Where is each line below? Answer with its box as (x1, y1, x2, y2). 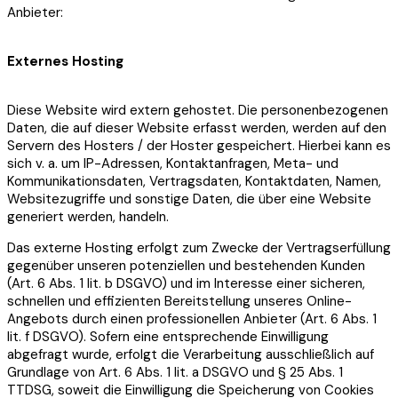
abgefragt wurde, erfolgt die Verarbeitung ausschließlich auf (7, 345, 374, 363)
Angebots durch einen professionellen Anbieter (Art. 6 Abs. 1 (7, 309, 377, 328)
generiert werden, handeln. (7, 207, 169, 226)
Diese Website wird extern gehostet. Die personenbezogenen (7, 100, 388, 119)
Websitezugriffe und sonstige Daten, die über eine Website (7, 189, 371, 208)
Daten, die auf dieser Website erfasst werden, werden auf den (7, 118, 386, 137)
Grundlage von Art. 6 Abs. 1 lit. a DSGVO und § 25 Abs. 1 (7, 362, 343, 381)
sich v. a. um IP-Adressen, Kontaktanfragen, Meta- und (7, 154, 338, 172)
